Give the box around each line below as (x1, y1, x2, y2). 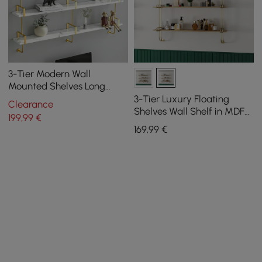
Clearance (8, 98, 54, 110)
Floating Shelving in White (8, 92, 121, 105)
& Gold (8, 105, 39, 117)
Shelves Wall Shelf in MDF (133, 105, 244, 118)
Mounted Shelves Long (8, 80, 106, 92)
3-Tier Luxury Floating (133, 93, 229, 105)
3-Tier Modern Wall (8, 68, 91, 80)
